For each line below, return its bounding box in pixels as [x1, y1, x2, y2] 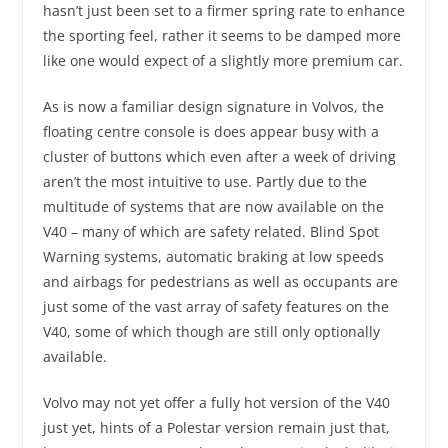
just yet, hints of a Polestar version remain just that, [42, 417, 390, 437]
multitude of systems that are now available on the [42, 196, 384, 216]
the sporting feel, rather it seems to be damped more [42, 25, 401, 45]
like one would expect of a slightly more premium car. [42, 50, 403, 70]
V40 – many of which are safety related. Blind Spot [42, 221, 379, 241]
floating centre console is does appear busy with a [42, 121, 379, 141]
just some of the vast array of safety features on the [42, 296, 389, 316]
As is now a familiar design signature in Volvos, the [42, 96, 384, 116]
